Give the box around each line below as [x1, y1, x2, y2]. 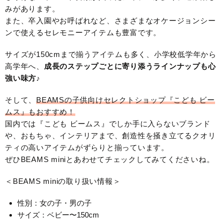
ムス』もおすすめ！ [5, 108, 75, 116]
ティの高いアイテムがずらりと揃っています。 [5, 143, 169, 152]
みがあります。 [5, 4, 60, 13]
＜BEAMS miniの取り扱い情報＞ [5, 177, 121, 186]
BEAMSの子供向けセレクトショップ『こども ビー [36, 96, 215, 105]
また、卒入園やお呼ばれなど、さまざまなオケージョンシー [5, 16, 216, 25]
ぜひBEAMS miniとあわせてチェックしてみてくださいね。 [5, 155, 215, 164]
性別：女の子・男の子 [17, 199, 92, 208]
